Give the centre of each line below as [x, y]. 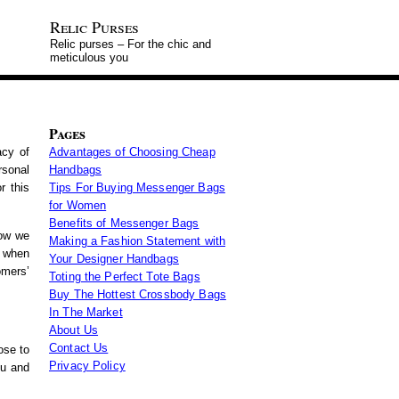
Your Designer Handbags [114, 259]
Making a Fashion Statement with [138, 241]
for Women [78, 205]
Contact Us [79, 348]
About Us [74, 330]
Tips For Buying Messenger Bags [137, 187]
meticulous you [89, 57]
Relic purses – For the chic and [130, 44]
